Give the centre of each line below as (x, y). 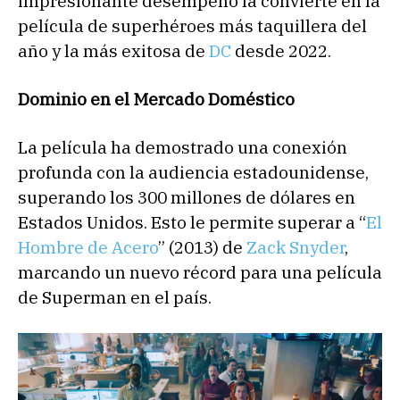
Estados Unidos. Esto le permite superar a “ (192, 223)
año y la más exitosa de (113, 51)
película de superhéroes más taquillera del (192, 26)
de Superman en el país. (115, 298)
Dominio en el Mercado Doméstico (156, 100)
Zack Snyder (296, 248)
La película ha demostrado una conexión (183, 148)
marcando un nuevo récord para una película (200, 273)
